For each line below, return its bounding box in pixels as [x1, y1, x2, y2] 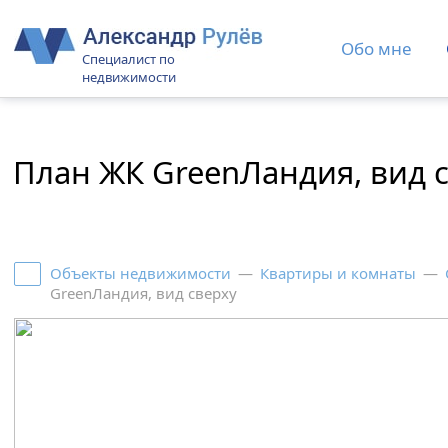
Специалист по [82, 50, 176, 68]
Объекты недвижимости [50, 263, 232, 283]
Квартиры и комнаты [260, 263, 417, 283]
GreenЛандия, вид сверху [50, 283, 238, 303]
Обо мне [341, 37, 413, 60]
